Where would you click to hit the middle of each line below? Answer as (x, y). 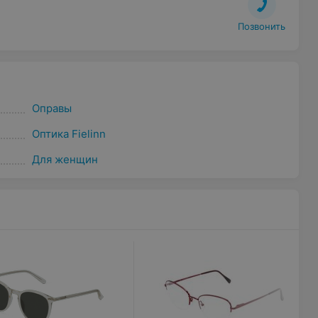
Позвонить (262, 26)
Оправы (51, 108)
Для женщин (65, 159)
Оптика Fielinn (68, 134)
